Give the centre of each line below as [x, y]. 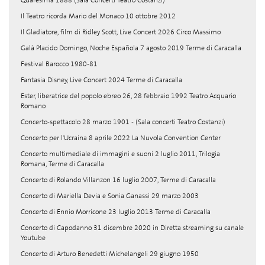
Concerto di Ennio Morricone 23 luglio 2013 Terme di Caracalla [116, 212]
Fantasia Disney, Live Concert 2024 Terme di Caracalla [101, 80]
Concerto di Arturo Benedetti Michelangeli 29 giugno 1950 [110, 254]
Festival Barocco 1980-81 [59, 64]
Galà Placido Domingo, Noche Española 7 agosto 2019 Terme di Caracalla [131, 48]
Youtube [33, 238]
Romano [33, 106]
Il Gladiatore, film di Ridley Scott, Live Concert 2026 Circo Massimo [121, 32]
